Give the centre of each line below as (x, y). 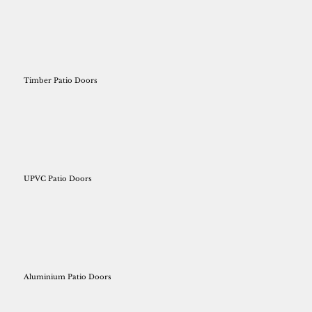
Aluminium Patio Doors (68, 276)
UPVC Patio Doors (58, 178)
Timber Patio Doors (61, 81)
